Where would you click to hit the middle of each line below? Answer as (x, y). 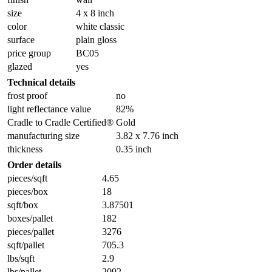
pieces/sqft (27, 178)
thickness (25, 149)
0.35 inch (134, 149)
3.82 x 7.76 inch (147, 135)
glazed (20, 66)
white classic (100, 26)
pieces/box (28, 191)
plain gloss (96, 39)
